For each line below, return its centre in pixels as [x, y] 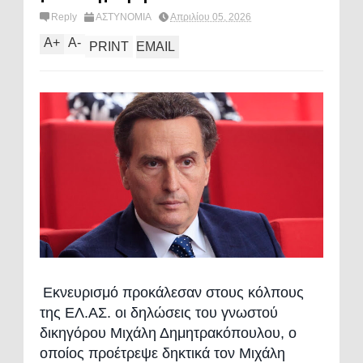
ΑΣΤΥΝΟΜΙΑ [124, 17]
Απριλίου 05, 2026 [211, 17]
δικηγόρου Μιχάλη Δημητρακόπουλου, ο [168, 333]
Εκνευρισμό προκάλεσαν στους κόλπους [173, 292]
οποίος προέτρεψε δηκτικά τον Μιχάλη [162, 353]
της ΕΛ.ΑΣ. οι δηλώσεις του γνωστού [159, 312]
